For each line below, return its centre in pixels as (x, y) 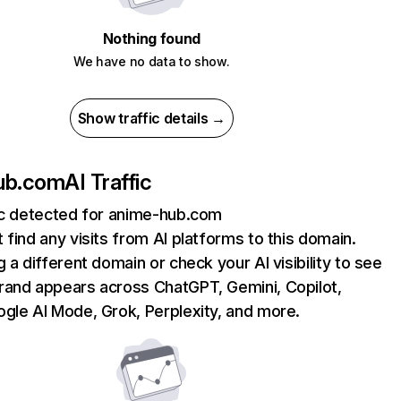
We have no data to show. (152, 61)
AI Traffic (108, 182)
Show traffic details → (151, 118)
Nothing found (151, 38)
